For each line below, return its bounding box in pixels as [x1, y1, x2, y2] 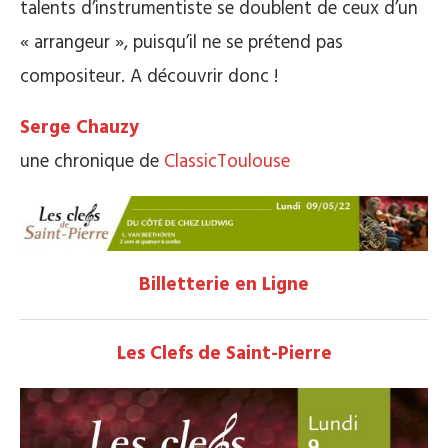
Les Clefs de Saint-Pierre [116, 339, 332, 370]
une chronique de [20, 146, 164, 177]
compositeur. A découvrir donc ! [20, 61, 278, 92]
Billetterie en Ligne [139, 270, 309, 301]
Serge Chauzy [20, 112, 139, 143]
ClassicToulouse [164, 146, 290, 177]
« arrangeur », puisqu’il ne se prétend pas [20, 27, 343, 58]
